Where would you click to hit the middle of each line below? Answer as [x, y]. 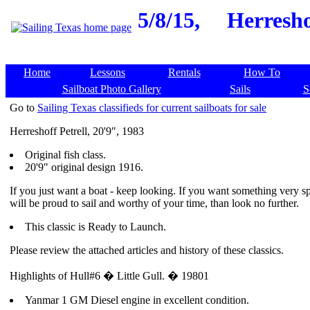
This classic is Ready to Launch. [95, 227]
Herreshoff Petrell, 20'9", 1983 [77, 131]
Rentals [184, 72]
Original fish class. [65, 155]
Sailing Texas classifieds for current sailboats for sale [152, 108]
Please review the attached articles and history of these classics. [147, 250]
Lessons [108, 72]
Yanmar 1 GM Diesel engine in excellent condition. [137, 300]
